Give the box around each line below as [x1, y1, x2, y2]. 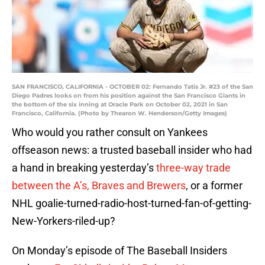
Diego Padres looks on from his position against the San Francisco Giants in [12, 92, 245, 100]
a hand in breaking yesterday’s [12, 161, 156, 174]
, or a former [186, 179, 243, 192]
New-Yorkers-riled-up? [12, 215, 115, 228]
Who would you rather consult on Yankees [12, 126, 208, 139]
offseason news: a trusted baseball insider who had [12, 144, 252, 157]
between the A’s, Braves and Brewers [12, 179, 186, 192]
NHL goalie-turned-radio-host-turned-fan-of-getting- [12, 197, 251, 210]
